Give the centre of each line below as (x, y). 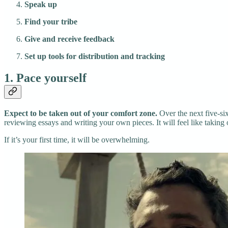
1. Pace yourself (45, 78)
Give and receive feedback (69, 39)
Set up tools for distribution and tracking (95, 56)
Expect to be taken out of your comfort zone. (81, 113)
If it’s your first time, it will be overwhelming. (77, 139)
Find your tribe (51, 21)
